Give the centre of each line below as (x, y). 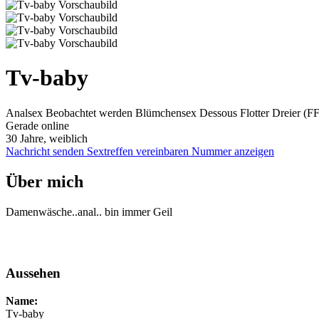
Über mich (45, 181)
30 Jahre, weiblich (47, 138)
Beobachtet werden (90, 113)
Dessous (220, 113)
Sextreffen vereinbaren (139, 151)
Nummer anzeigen (233, 151)
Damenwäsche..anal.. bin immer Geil (89, 211)
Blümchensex (167, 113)
